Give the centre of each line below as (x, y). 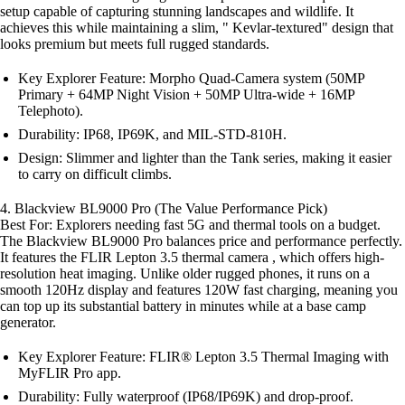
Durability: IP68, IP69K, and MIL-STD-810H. (152, 134)
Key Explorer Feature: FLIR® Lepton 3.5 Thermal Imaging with (203, 357)
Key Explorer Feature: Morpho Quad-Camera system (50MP (191, 78)
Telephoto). (51, 111)
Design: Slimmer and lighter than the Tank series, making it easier (205, 158)
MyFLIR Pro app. (70, 373)
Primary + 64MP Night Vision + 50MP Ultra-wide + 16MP (186, 94)
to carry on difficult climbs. (95, 174)
